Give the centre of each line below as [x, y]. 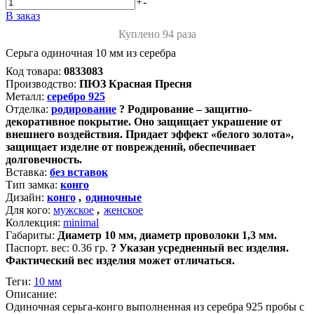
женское [123, 210]
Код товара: [33, 71]
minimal [81, 223]
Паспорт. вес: [37, 248]
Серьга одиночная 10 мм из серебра [91, 53]
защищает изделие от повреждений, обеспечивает [131, 147]
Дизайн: [25, 197]
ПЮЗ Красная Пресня [136, 84]
